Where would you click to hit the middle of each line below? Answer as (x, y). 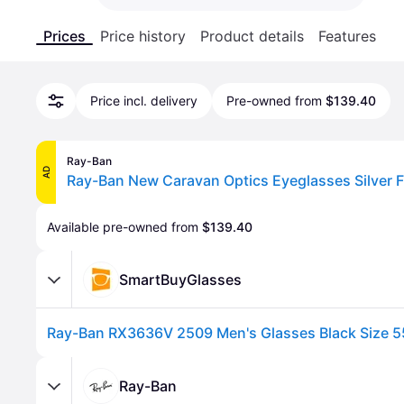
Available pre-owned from (124, 227)
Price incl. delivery (144, 101)
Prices (64, 36)
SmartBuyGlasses (180, 279)
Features (347, 36)
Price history (143, 36)
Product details (252, 36)
